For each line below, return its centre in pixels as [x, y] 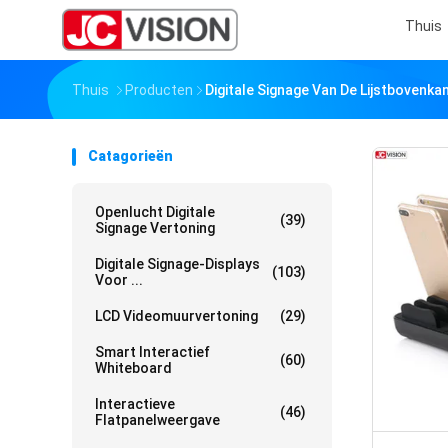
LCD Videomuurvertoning [176, 316]
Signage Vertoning [155, 228]
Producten [159, 90]
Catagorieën [130, 156]
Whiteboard [133, 368]
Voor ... [119, 280]
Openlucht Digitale [155, 212]
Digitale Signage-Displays [177, 264]
